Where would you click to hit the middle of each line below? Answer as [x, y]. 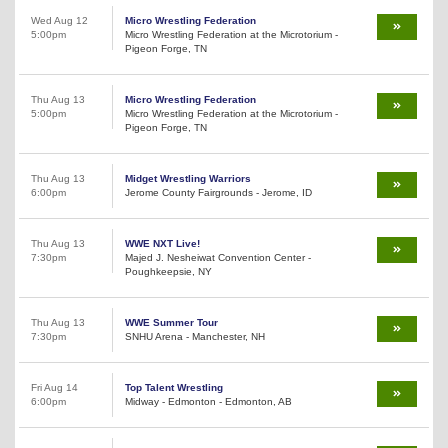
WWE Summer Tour [171, 322]
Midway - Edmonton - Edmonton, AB [208, 401]
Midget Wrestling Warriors [188, 178]
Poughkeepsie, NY [168, 271]
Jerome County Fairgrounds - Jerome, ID [218, 192]
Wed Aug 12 [59, 20]
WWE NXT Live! [162, 243]
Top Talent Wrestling [174, 387]
